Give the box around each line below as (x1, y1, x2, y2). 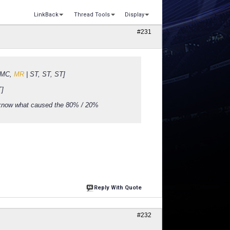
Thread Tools (73, 11, 110, 18)
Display (125, 11, 144, 18)
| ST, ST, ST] (24, 70, 65, 78)
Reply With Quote (94, 184, 142, 191)
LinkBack (34, 11, 59, 18)
